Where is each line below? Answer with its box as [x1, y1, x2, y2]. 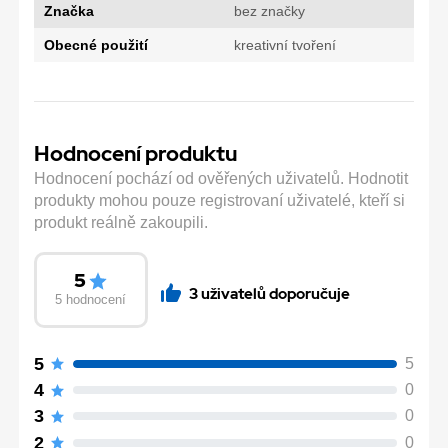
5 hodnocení [55, 291, 127, 307]
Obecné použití [43, 37, 148, 54]
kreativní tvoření [233, 37, 336, 54]
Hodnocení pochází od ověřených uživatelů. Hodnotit [34, 170, 408, 188]
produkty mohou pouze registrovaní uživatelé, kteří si [34, 192, 405, 210]
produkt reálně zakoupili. [34, 214, 208, 232]
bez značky [233, 3, 305, 20]
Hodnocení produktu [34, 139, 237, 167]
